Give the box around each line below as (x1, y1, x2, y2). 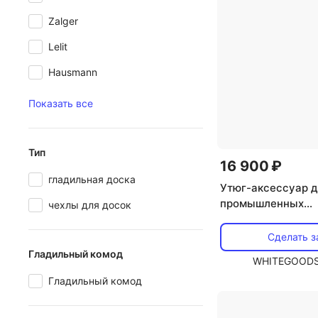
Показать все (28, 97, 93, 109)
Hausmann (48, 66, 97, 78)
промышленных (219, 197, 304, 211)
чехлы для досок (48, 199, 131, 211)
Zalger (48, 15, 78, 27)
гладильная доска (48, 173, 136, 185)
